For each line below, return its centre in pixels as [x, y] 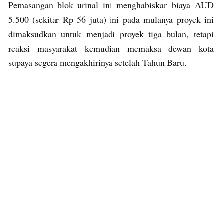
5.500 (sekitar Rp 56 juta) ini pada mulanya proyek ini [111, 19]
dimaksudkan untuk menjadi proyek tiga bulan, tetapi [111, 33]
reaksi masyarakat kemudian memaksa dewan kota [111, 48]
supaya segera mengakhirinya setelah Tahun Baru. [98, 62]
